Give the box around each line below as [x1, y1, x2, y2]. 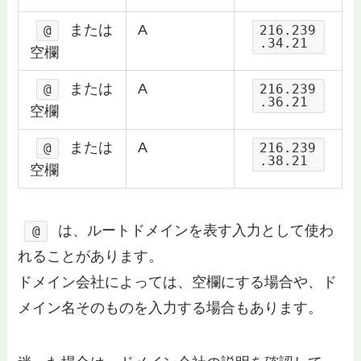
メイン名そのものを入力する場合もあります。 [18, 300, 323, 317]
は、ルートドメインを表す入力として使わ [53, 222, 334, 239]
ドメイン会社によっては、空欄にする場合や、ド [18, 274, 338, 291]
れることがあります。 [18, 248, 164, 265]
